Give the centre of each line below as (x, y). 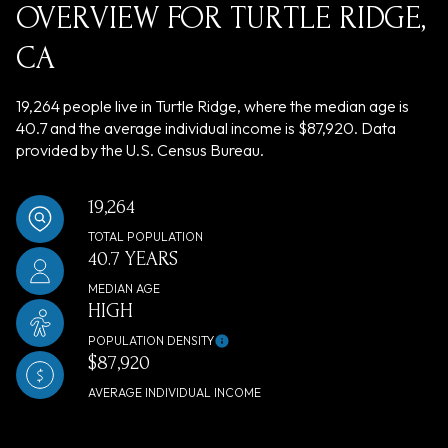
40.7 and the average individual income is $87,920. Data (206, 127)
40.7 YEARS (133, 258)
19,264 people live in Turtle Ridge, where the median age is (212, 105)
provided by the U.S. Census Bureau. (140, 149)
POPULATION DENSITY (151, 340)
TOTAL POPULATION (145, 236)
